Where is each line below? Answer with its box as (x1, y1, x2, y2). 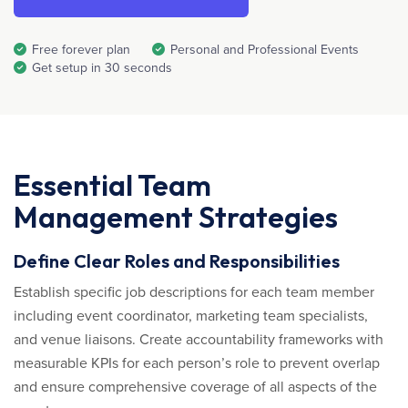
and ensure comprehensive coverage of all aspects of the (14, 378, 377, 396)
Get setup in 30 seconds (32, 60, 172, 76)
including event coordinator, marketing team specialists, (14, 307, 368, 325)
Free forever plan (32, 42, 130, 57)
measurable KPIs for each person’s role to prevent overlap (14, 354, 380, 372)
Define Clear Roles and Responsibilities (14, 250, 340, 272)
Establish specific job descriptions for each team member (14, 283, 374, 301)
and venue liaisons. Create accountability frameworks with (14, 331, 383, 349)
